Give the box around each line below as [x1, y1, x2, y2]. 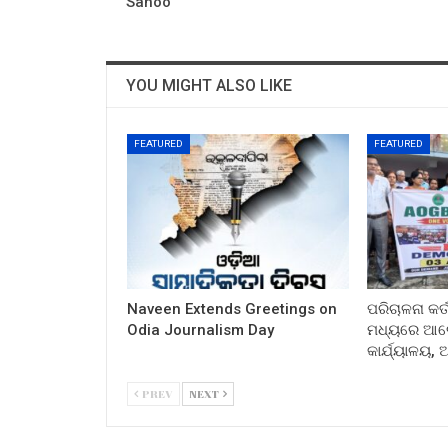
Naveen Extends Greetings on [127, 299, 337, 318]
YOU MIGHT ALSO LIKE [126, 75, 292, 95]
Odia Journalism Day [127, 320, 274, 339]
